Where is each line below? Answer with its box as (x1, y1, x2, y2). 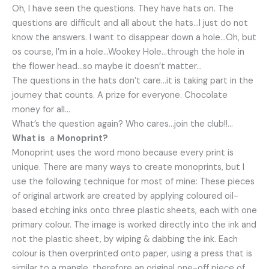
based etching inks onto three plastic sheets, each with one (12, 205, 257, 217)
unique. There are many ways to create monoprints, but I (12, 162, 244, 174)
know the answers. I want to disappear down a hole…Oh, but (12, 32, 256, 44)
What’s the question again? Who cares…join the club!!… (12, 118, 233, 130)
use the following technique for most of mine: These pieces (12, 176, 255, 188)
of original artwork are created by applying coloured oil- (12, 190, 238, 202)
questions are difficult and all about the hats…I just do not (12, 17, 248, 29)
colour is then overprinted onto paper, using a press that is (12, 248, 252, 260)
